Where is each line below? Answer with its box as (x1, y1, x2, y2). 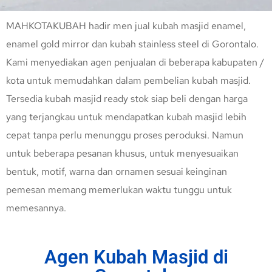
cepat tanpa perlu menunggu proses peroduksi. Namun (6, 129, 243, 142)
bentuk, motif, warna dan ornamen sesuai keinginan (6, 165, 227, 178)
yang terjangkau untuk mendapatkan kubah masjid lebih (6, 110, 246, 124)
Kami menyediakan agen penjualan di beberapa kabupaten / (6, 56, 264, 69)
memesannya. (6, 202, 66, 215)
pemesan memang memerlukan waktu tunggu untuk (6, 183, 232, 197)
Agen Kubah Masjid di (44, 246, 228, 269)
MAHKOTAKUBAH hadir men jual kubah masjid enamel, (6, 19, 246, 33)
